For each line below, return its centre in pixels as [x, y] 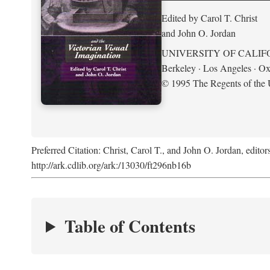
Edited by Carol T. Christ [209, 17]
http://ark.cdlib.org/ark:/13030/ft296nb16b [111, 165]
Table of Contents [130, 226]
